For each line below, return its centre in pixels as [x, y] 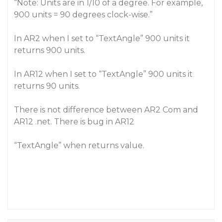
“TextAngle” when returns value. [79, 145]
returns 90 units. [47, 86]
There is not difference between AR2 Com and [106, 110]
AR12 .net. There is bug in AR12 [74, 122]
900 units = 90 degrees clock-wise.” [83, 15]
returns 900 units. [50, 50]
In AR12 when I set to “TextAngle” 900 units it [103, 74]
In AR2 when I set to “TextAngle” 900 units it [102, 38]
